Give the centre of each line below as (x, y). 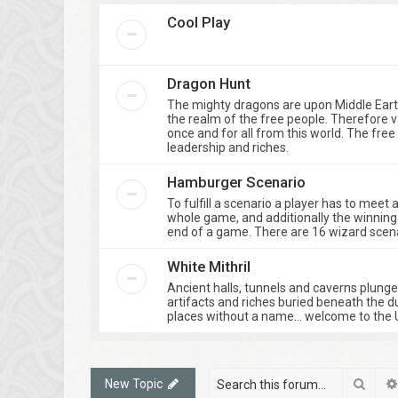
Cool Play (199, 22)
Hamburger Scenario (236, 182)
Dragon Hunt (209, 84)
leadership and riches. (228, 147)
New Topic (134, 384)
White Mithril (209, 267)
